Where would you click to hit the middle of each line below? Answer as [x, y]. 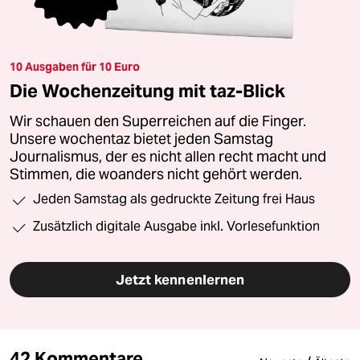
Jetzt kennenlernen [180, 279]
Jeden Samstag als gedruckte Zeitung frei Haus [174, 198]
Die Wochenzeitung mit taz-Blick [147, 90]
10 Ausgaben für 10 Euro [75, 66]
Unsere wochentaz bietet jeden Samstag [141, 139]
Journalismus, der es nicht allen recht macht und [168, 156]
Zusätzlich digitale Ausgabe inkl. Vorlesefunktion [176, 226]
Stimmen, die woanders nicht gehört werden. [156, 174]
